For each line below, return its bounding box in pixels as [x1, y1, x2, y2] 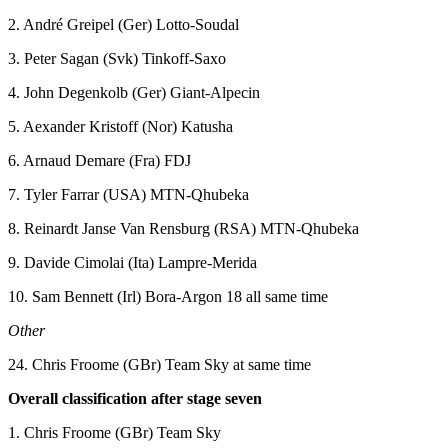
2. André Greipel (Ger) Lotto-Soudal [8, 15, 239, 33]
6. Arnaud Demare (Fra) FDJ [8, 151, 191, 169]
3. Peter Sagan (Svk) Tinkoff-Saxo [8, 49, 226, 67]
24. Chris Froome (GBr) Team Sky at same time [8, 355, 311, 373]
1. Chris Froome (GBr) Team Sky [8, 423, 221, 441]
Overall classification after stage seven [8, 389, 262, 407]
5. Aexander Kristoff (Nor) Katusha [8, 117, 233, 135]
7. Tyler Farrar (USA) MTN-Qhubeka [8, 185, 249, 203]
